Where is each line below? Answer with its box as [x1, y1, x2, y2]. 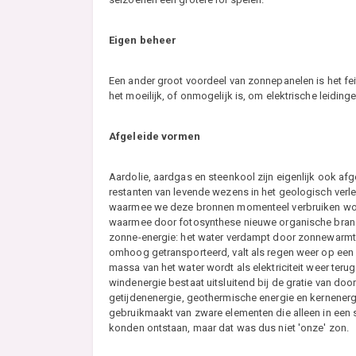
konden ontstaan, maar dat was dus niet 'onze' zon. [109, 322, 350, 335]
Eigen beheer [109, 34, 177, 47]
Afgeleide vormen [109, 130, 201, 143]
